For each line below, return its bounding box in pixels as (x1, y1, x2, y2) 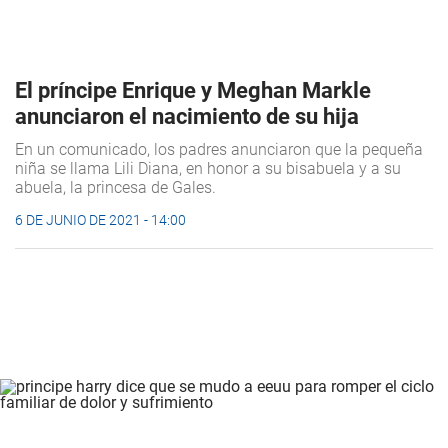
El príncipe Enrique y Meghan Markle (15, 78, 371, 104)
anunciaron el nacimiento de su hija (15, 104, 359, 130)
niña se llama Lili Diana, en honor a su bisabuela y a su (15, 159, 401, 179)
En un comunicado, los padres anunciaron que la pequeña (15, 140, 423, 160)
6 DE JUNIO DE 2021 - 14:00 (15, 212, 186, 229)
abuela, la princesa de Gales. (15, 178, 216, 198)
